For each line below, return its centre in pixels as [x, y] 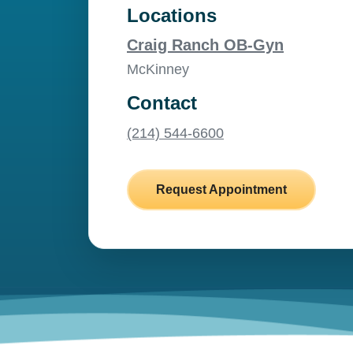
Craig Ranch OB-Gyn [206, 45]
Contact [162, 102]
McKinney [158, 69]
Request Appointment [222, 189]
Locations [172, 15]
